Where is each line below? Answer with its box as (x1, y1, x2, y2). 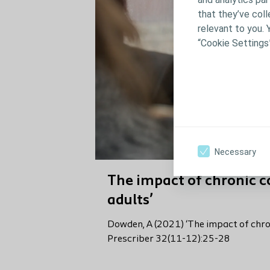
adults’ (107, 193, 153, 209)
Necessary (215, 146, 256, 157)
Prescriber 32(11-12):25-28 (107, 234, 230, 245)
